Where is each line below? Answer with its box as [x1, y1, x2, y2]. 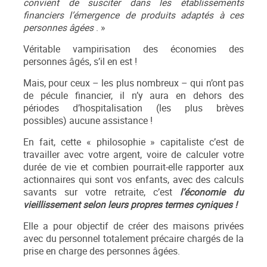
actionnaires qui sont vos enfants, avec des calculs [23, 173, 244, 187]
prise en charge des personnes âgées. [23, 245, 180, 258]
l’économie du [179, 186, 244, 199]
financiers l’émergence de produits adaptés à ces [23, 9, 244, 22]
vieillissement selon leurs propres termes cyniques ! [23, 198, 237, 212]
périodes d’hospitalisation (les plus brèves [23, 102, 244, 115]
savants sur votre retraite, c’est [23, 186, 180, 199]
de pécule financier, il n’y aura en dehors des [23, 89, 244, 103]
